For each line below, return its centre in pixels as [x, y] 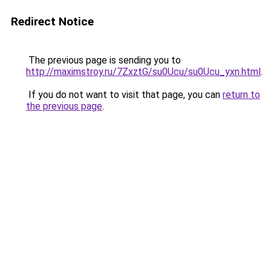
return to [241, 95]
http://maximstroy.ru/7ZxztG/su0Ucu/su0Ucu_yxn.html [143, 72]
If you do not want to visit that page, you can [124, 95]
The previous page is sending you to [103, 60]
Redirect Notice [52, 21]
